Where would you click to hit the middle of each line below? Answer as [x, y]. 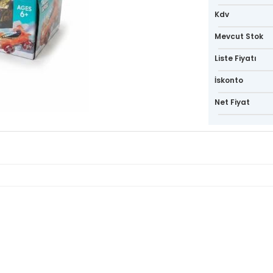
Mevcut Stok [239, 36]
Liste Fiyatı [235, 58]
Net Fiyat [232, 102]
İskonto [229, 80]
